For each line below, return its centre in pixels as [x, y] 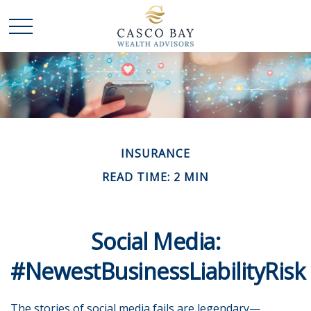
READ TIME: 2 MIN [155, 177]
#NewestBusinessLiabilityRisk [158, 271]
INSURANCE [155, 153]
